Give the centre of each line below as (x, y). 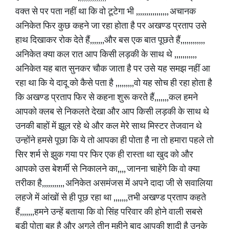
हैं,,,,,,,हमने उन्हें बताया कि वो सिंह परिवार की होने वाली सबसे (109, 212)
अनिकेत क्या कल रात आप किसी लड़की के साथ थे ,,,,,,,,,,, (106, 55)
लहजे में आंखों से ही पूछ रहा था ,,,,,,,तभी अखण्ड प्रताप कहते (111, 198)
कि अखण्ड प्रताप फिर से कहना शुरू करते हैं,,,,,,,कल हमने (107, 98)
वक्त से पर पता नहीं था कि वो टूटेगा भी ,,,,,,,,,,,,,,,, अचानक (106, 12)
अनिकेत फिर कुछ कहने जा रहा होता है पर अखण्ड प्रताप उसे (111, 26)
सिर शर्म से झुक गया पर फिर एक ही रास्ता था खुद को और (104, 155)
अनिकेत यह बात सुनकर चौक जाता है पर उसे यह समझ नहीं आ (113, 69)
